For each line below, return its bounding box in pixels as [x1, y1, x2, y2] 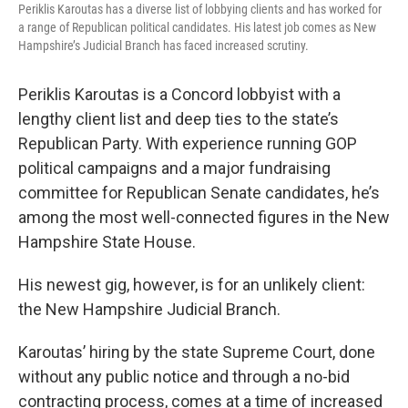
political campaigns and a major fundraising [18, 158, 331, 178]
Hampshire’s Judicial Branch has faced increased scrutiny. [18, 38, 309, 53]
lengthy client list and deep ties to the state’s [18, 109, 339, 128]
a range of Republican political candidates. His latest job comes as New [18, 20, 376, 35]
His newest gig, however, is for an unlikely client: [18, 275, 365, 294]
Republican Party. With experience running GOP [18, 134, 357, 153]
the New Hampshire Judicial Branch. [18, 300, 280, 319]
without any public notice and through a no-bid [18, 367, 350, 386]
